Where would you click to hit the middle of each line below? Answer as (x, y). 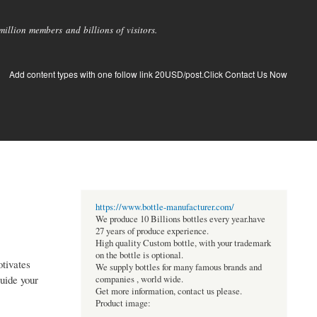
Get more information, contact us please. (168, 292)
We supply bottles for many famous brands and (178, 267)
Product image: (123, 304)
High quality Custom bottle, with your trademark (183, 243)
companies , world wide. (139, 279)
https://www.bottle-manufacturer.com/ (165, 207)
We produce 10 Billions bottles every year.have (180, 219)
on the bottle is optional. (139, 255)
